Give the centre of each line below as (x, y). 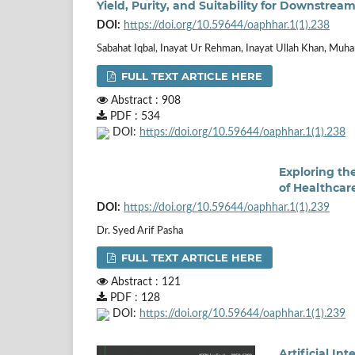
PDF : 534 (134, 116)
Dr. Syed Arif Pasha (140, 231)
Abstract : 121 (144, 282)
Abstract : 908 (144, 100)
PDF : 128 (134, 298)
